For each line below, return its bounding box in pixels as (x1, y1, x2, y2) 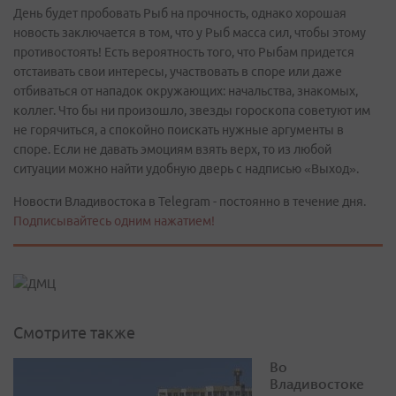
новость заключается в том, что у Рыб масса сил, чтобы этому (13, 26, 366, 40)
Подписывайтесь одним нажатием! (13, 214, 215, 228)
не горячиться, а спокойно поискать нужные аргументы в (13, 123, 344, 137)
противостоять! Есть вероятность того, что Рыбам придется (13, 45, 354, 59)
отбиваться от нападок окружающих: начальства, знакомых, (13, 84, 358, 98)
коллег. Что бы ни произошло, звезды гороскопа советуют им (13, 103, 370, 118)
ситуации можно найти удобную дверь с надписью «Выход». (13, 162, 359, 176)
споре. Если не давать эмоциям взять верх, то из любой (13, 142, 331, 156)
